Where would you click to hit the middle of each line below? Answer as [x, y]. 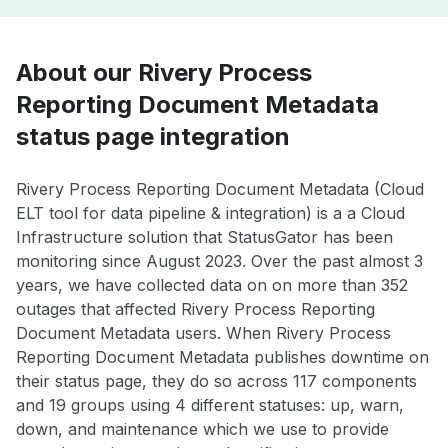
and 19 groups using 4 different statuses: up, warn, [210, 404]
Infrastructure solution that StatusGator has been [204, 236]
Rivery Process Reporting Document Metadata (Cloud [220, 188]
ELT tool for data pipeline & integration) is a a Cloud [210, 212]
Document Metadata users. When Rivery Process [203, 332]
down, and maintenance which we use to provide [202, 428]
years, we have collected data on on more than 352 [212, 284]
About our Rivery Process [164, 72]
